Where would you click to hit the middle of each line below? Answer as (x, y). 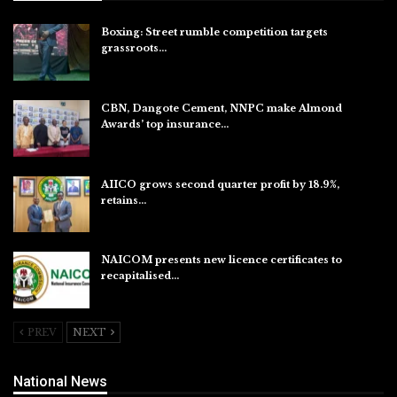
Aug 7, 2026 (126, 65)
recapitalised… (140, 276)
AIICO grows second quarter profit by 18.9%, (220, 184)
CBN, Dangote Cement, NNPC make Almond (222, 108)
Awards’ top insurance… (165, 124)
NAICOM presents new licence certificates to (222, 260)
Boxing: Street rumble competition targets (214, 32)
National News (60, 382)
